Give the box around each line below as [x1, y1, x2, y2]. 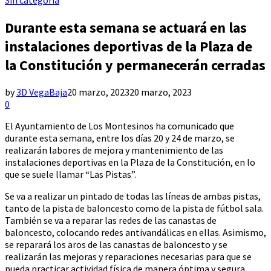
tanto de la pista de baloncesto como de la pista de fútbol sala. [5, 202, 264, 215]
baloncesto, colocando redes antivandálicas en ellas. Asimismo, [5, 226, 266, 239]
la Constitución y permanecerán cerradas [5, 55, 266, 74]
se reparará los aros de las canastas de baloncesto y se [5, 238, 227, 251]
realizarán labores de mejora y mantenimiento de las [5, 144, 223, 157]
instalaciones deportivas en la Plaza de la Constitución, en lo [5, 156, 255, 169]
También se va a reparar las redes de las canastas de [5, 214, 217, 227]
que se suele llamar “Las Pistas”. [5, 168, 136, 181]
